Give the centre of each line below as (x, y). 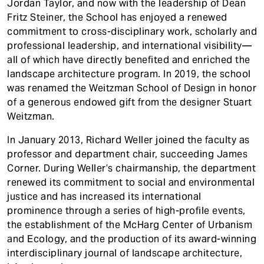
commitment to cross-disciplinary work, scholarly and (132, 32)
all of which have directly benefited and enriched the (129, 60)
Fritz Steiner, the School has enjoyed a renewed (117, 17)
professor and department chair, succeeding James (127, 154)
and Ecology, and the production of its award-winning (132, 239)
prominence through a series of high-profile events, (126, 211)
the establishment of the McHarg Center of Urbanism (130, 225)
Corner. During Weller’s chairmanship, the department (131, 168)
